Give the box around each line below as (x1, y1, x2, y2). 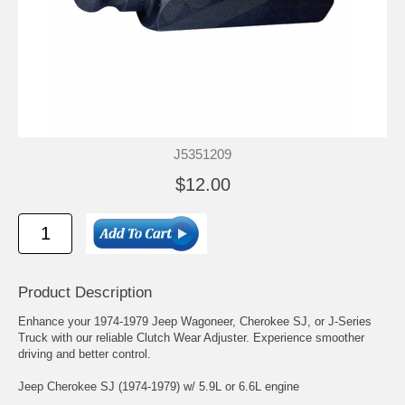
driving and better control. (18, 346, 151, 361)
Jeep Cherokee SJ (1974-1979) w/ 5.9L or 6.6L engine (18, 379, 299, 393)
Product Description (18, 283, 152, 301)
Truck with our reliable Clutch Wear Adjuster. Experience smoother (18, 330, 364, 344)
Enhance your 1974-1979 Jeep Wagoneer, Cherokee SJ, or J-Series (18, 314, 372, 328)
